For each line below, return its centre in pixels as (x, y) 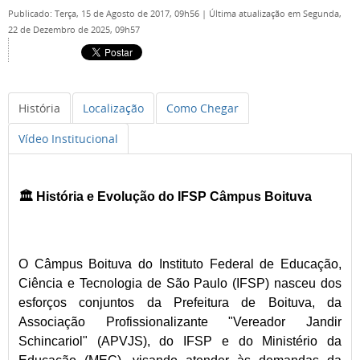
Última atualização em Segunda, (275, 14)
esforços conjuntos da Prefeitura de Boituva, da (180, 302)
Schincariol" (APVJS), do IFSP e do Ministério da (180, 341)
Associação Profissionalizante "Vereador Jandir (180, 321)
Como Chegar (202, 108)
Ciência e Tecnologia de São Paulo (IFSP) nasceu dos (180, 283)
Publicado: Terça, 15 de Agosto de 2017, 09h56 (105, 14)
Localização (113, 108)
